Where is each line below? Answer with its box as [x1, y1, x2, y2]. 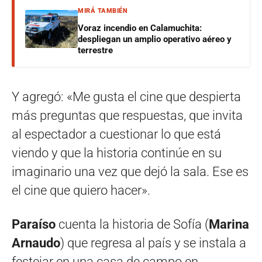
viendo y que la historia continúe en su [12, 145, 222, 160]
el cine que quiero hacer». [12, 182, 150, 198]
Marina [209, 216, 249, 232]
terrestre [78, 44, 113, 56]
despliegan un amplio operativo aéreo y [78, 33, 232, 44]
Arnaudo [12, 235, 60, 250]
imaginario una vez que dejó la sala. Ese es [12, 164, 249, 179]
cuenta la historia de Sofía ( [56, 216, 209, 232]
